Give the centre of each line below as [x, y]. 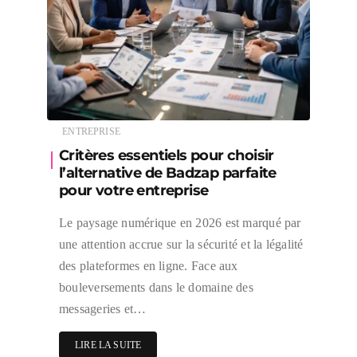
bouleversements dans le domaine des [156, 288]
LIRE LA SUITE [108, 345]
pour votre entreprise [134, 191]
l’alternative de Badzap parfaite [168, 173]
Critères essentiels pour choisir [167, 156]
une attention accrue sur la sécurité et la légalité [181, 245]
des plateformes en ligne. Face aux [149, 266]
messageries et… [103, 309]
